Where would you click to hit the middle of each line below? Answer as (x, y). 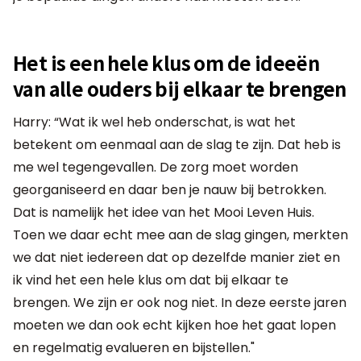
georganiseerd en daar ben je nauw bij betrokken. (170, 189)
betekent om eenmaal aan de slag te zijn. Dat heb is (177, 144)
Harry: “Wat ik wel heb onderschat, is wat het (154, 122)
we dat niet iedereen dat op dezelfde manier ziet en (176, 257)
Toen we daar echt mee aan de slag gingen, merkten (180, 234)
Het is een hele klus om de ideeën (166, 62)
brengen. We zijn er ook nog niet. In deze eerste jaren (180, 302)
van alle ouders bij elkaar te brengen (180, 88)
